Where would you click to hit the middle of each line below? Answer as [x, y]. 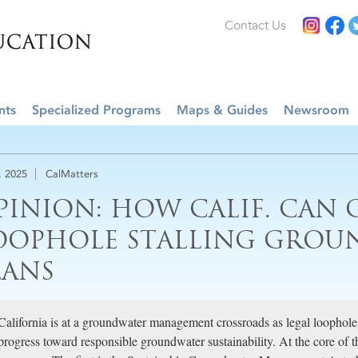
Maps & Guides [222, 110]
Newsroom [316, 110]
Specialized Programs [96, 110]
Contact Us [255, 26]
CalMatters [72, 174]
